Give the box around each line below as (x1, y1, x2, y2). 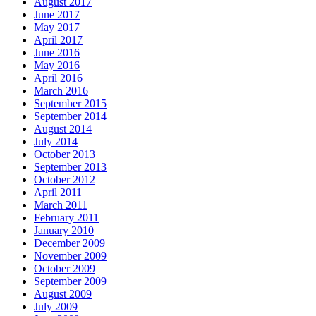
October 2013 (34, 148, 95, 161)
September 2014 (34, 110, 107, 123)
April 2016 (34, 72, 83, 85)
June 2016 (34, 47, 80, 59)
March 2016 (34, 85, 88, 97)
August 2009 (34, 288, 92, 300)
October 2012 (34, 174, 95, 186)
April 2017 (34, 34, 83, 47)
